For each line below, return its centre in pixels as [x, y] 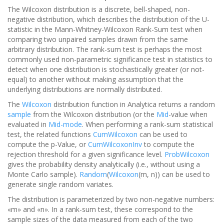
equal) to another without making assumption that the [95, 79]
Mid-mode [65, 124]
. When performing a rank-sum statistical [147, 124]
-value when [188, 114]
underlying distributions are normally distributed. [85, 89]
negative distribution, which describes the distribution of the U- [108, 19]
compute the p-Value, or [48, 144]
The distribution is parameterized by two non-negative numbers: [111, 199]
